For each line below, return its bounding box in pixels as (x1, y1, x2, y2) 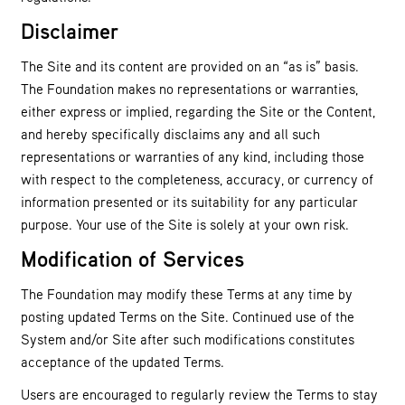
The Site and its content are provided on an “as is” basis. (21, 57, 359, 74)
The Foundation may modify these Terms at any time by (21, 285, 353, 302)
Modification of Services (21, 245, 244, 273)
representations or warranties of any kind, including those (21, 147, 364, 165)
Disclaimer (21, 17, 119, 45)
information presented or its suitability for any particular (21, 193, 358, 210)
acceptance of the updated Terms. (21, 353, 224, 370)
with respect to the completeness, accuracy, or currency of (21, 170, 373, 187)
